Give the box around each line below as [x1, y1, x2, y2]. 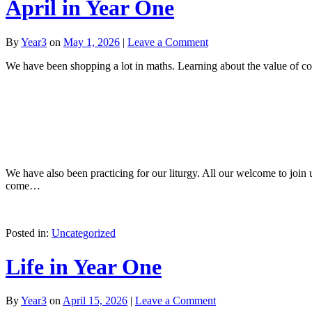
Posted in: [6, 226, 52, 239]
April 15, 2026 [63, 295, 127, 307]
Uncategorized [52, 226, 116, 239]
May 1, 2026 [63, 36, 120, 48]
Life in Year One [6, 253, 162, 279]
